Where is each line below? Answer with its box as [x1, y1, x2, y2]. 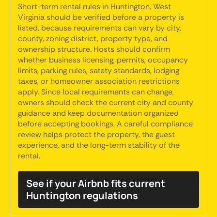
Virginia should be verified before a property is [18, 12, 184, 22]
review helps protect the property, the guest [18, 129, 175, 139]
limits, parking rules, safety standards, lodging [18, 65, 179, 76]
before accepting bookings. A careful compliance [18, 119, 193, 129]
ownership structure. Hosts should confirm [18, 44, 170, 54]
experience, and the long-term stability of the [18, 140, 180, 150]
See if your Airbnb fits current [26, 177, 165, 190]
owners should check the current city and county [18, 97, 193, 108]
